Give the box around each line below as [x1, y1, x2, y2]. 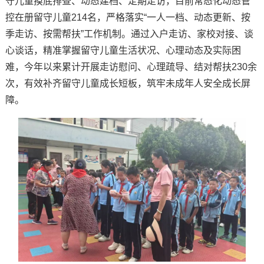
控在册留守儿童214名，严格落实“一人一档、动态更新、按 [5, 12, 250, 22]
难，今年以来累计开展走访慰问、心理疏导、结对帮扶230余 [5, 61, 257, 72]
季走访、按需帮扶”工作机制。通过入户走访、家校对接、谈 [5, 28, 253, 39]
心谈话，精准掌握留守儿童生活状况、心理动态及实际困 [5, 45, 241, 55]
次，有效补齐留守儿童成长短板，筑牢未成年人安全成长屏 [5, 78, 250, 88]
